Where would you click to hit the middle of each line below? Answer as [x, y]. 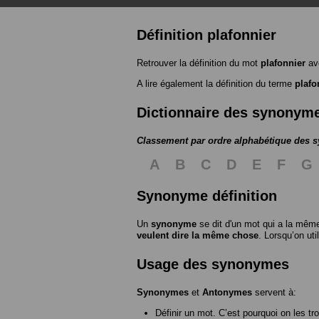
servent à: [274, 292]
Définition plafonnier [206, 35]
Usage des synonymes [213, 264]
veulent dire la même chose [198, 235]
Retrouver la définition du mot [199, 63]
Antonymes [227, 292]
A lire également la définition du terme [216, 83]
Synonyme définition [207, 195]
